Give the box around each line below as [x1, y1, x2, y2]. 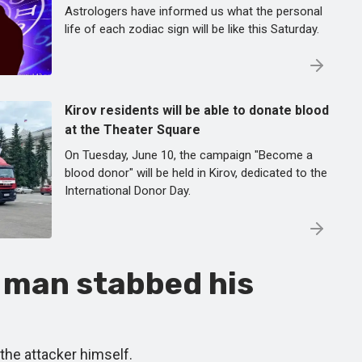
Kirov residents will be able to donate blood [65, 103, 329, 118]
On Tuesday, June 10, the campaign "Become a [65, 148, 313, 162]
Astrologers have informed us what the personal [65, 4, 322, 19]
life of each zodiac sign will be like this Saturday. [65, 22, 319, 36]
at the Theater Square [65, 122, 200, 137]
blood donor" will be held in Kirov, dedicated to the [65, 166, 327, 180]
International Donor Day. [65, 183, 191, 198]
